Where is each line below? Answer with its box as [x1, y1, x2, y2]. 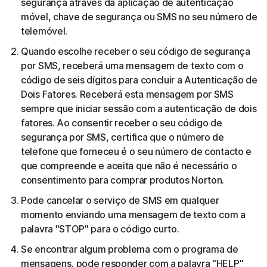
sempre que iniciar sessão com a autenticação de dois [21, 103, 257, 114]
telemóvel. [21, 25, 67, 37]
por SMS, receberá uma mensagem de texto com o [21, 60, 244, 72]
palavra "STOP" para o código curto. [21, 223, 182, 235]
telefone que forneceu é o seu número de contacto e [21, 145, 252, 157]
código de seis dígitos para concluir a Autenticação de [21, 74, 257, 86]
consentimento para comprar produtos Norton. [21, 174, 226, 186]
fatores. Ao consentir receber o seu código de [21, 117, 222, 129]
